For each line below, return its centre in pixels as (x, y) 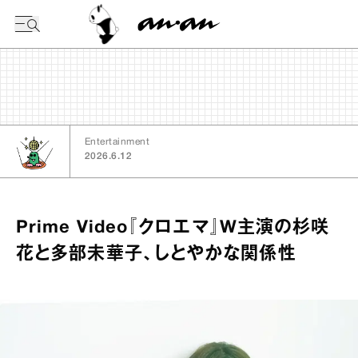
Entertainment (117, 142)
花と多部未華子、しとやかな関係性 (156, 254)
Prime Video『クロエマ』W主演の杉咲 (173, 228)
